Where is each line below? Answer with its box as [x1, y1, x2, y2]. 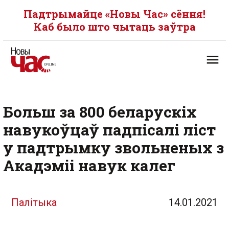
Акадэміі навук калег [3, 155, 175, 175]
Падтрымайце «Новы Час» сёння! [24, 7, 205, 20]
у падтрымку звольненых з [3, 138, 224, 157]
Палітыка [11, 196, 57, 209]
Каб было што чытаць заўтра [33, 20, 196, 33]
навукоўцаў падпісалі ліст [3, 120, 216, 140]
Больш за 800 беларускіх [3, 102, 197, 122]
